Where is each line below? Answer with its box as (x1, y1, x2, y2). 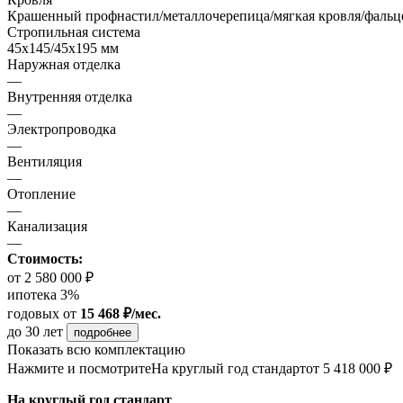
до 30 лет (7, 324, 67, 340)
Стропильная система (7, 24, 140, 40)
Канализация (7, 219, 87, 235)
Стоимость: (7, 251, 83, 267)
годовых (7, 306, 59, 322)
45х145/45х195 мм (7, 40, 119, 57)
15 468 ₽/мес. (80, 306, 161, 322)
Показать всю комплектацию (7, 342, 185, 358)
